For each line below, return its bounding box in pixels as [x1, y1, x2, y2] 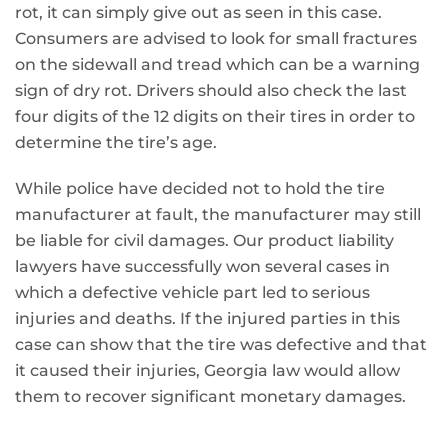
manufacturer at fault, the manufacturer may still [15, 205, 421, 224]
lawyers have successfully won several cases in [15, 257, 390, 276]
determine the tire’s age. [15, 133, 217, 152]
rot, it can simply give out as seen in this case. [15, 3, 382, 22]
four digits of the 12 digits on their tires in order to [15, 107, 415, 126]
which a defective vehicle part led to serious [15, 283, 370, 302]
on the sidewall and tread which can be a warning [15, 55, 420, 74]
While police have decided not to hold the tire [15, 179, 385, 198]
